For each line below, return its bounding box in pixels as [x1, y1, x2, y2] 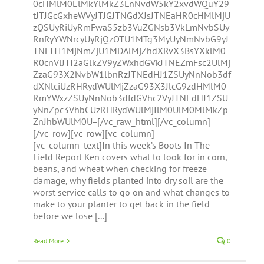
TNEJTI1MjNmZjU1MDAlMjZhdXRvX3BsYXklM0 [33, 45, 226, 57]
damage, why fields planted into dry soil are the [33, 174, 223, 186]
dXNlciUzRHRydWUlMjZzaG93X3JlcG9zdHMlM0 [33, 80, 226, 92]
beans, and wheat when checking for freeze [33, 163, 207, 174]
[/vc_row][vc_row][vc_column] [33, 127, 154, 139]
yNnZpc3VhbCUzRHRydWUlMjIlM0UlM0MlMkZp [33, 104, 228, 115]
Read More [33, 236, 64, 245]
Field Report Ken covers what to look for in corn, [33, 151, 227, 163]
